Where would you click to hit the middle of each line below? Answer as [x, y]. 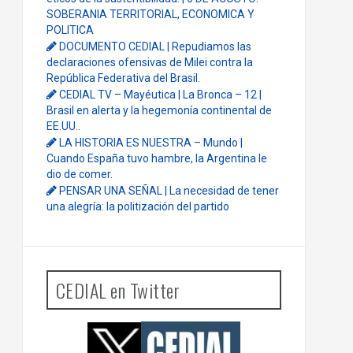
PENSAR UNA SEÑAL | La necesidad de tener [169, 191]
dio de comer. [79, 174]
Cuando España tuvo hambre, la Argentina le [156, 158]
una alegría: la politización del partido [137, 206]
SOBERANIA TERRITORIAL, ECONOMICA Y [150, 14]
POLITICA [70, 30]
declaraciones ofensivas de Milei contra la [149, 62]
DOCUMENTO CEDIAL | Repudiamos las [155, 46]
